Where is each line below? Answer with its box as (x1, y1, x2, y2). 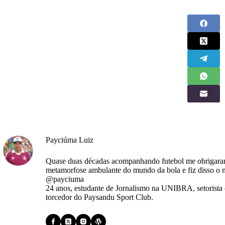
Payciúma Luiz (46, 135, 93, 144)
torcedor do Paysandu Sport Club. (46, 192, 153, 201)
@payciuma (46, 174, 84, 183)
